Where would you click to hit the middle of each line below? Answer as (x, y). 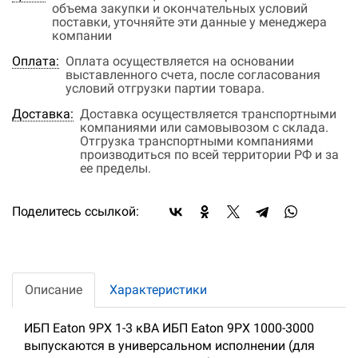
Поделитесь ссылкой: (76, 212)
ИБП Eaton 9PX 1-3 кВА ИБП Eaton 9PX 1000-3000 (169, 328)
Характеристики (158, 290)
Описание (54, 290)
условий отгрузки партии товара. (165, 89)
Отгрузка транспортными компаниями (197, 141)
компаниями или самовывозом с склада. (204, 128)
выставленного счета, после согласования (193, 75)
